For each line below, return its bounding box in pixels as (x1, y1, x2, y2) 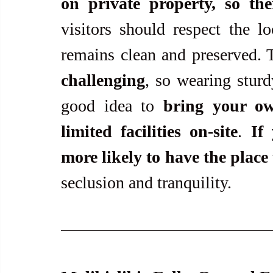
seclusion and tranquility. (61, 172, 236, 192)
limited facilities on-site (61, 121, 238, 141)
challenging (61, 70, 145, 90)
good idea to (61, 96, 163, 115)
